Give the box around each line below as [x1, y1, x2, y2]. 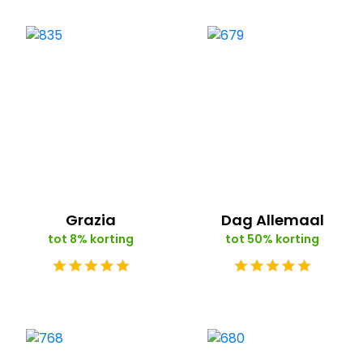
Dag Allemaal [220, 209, 324, 230]
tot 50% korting [225, 230, 319, 247]
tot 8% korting [48, 230, 134, 247]
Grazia [66, 209, 116, 230]
